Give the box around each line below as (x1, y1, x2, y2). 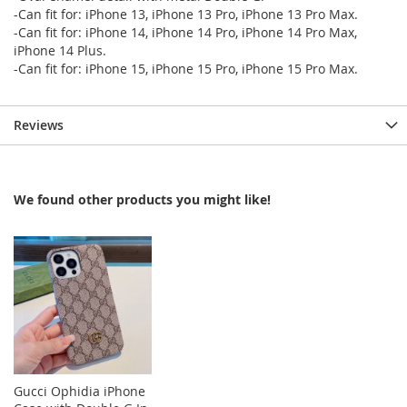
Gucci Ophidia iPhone (14, 382, 145, 401)
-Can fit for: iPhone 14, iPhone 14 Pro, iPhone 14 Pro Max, (14, 24, 357, 42)
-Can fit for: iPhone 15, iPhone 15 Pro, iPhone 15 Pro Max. (14, 60, 358, 78)
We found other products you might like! (14, 191, 271, 209)
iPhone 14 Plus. (14, 42, 106, 60)
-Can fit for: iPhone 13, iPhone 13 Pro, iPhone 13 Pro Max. (14, 5, 358, 24)
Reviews (14, 116, 64, 134)
